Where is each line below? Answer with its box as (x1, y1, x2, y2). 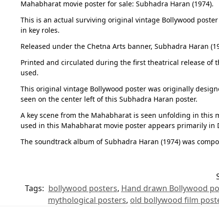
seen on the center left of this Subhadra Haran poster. (20, 94, 197, 104)
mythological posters (48, 195, 126, 206)
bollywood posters (48, 183, 117, 194)
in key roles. (20, 25, 60, 35)
